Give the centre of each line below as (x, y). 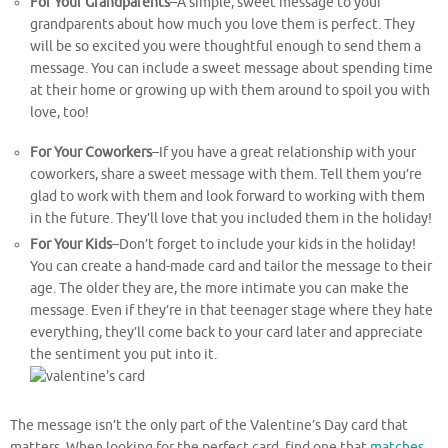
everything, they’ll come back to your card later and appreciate (227, 332)
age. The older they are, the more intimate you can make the (220, 288)
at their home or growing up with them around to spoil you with (230, 91)
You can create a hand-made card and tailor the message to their (231, 266)
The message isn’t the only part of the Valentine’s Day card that (209, 426)
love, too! (60, 113)
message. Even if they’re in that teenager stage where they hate (232, 310)
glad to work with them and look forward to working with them (228, 196)
